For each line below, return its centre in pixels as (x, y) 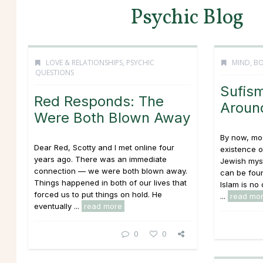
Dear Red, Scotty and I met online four (104, 147)
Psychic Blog (187, 18)
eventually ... (58, 206)
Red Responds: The (99, 101)
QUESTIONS (55, 73)
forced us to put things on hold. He (98, 194)
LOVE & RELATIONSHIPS (84, 63)
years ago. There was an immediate (100, 159)
